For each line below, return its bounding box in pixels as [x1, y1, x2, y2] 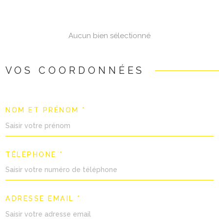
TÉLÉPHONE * [5, 150, 64, 158]
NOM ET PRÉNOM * [5, 106, 86, 114]
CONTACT [164, 36, 206, 46]
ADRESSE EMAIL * [5, 195, 81, 203]
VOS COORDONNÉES [5, 64, 145, 76]
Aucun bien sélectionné [68, 31, 151, 40]
